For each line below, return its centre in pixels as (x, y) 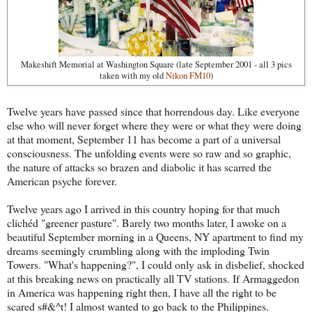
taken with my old (132, 75)
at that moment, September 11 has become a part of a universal (144, 139)
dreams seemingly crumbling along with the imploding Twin (138, 251)
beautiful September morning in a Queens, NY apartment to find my (155, 237)
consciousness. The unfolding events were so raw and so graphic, (149, 153)
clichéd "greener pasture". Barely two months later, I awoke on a (147, 223)
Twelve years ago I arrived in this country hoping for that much (143, 209)
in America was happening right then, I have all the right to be (142, 292)
